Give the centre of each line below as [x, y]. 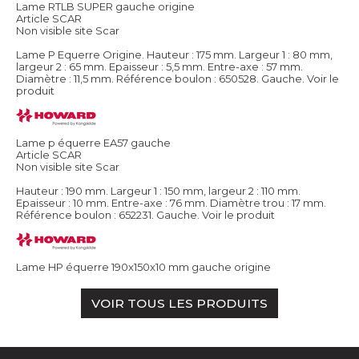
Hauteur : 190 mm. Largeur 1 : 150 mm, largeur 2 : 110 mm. [158, 190]
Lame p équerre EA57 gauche [93, 142]
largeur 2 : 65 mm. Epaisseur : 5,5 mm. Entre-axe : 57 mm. [159, 66]
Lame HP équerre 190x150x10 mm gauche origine [143, 266]
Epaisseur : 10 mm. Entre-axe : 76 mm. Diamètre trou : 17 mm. [171, 202]
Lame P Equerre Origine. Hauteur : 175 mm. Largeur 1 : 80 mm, [174, 54]
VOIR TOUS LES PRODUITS [179, 303]
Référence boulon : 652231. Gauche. [108, 214]
